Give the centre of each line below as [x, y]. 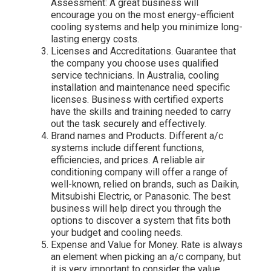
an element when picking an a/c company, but [146, 257]
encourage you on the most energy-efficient [142, 15]
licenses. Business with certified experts [137, 100]
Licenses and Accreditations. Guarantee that [143, 51]
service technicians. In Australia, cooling [135, 76]
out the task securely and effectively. [129, 124]
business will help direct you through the [136, 209]
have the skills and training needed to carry [141, 112]
